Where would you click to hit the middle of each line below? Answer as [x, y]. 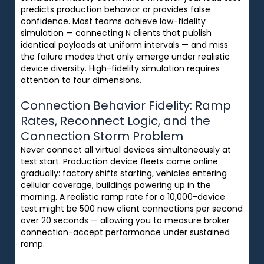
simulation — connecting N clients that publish [116, 33]
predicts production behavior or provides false [115, 9]
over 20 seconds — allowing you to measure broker [125, 220]
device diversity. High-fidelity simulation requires [120, 68]
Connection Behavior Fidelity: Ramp [126, 105]
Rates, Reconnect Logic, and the [115, 121]
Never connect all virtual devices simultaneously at [126, 149]
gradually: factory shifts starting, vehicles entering [124, 173]
